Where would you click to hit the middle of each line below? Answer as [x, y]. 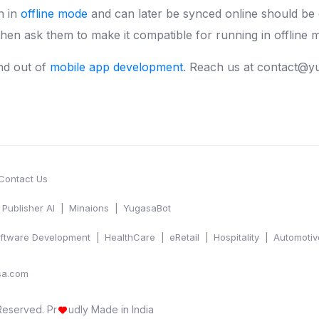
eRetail [184, 237]
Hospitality [236, 237]
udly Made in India [111, 309]
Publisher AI [28, 208]
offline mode [54, 13]
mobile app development [116, 67]
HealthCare [130, 237]
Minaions [89, 208]
